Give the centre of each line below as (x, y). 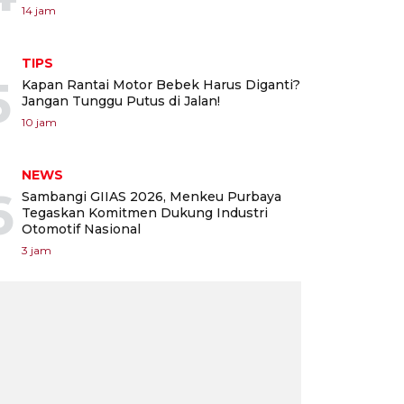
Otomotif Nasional (81, 229)
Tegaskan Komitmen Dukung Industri (145, 212)
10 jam (39, 122)
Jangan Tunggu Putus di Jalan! (121, 101)
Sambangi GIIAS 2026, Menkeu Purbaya (151, 196)
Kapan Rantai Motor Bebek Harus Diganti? (161, 84)
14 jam (39, 10)
